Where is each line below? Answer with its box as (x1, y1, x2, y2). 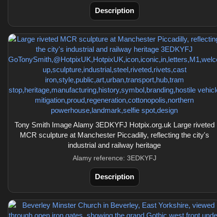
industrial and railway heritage (68, 141, 161, 149)
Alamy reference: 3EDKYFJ (72, 154, 156, 162)
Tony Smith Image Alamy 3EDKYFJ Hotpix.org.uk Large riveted (14, 121, 215, 129)
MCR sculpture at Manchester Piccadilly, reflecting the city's (19, 131, 209, 139)
